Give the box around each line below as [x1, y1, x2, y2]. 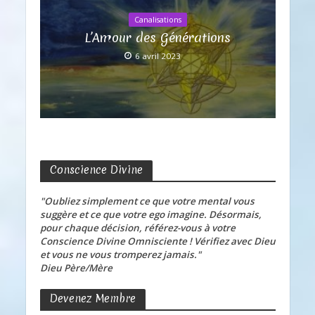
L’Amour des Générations [84, 29, 231, 47]
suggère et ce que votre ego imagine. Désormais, [39, 207, 262, 221]
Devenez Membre [49, 290, 136, 306]
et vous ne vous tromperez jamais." [39, 247, 201, 261]
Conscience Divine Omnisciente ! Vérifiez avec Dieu [39, 234, 276, 247]
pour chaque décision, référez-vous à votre [39, 221, 236, 234]
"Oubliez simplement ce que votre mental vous [39, 194, 255, 207]
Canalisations [134, 15, 181, 25]
